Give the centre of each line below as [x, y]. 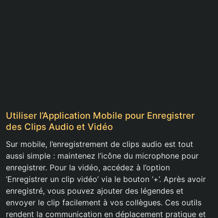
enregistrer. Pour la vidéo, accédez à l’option [88, 168]
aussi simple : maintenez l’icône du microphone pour [102, 156]
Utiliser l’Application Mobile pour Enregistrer [100, 116]
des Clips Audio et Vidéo [59, 127]
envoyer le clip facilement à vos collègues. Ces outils [104, 203]
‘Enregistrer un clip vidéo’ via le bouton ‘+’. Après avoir [106, 179]
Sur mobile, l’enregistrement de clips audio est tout [100, 144]
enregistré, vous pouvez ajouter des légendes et [95, 191]
